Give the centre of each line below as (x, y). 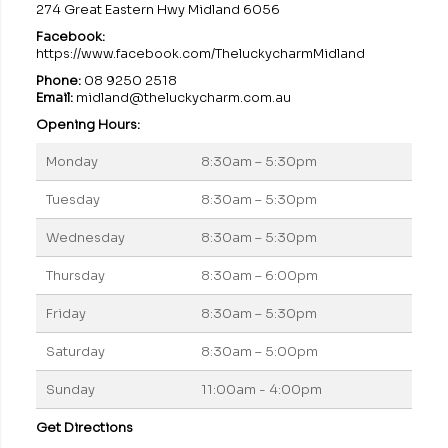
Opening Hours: (87, 125)
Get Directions (84, 428)
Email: (54, 98)
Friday (65, 314)
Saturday (75, 352)
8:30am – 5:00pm (259, 352)
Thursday (75, 276)
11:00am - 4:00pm (261, 390)
